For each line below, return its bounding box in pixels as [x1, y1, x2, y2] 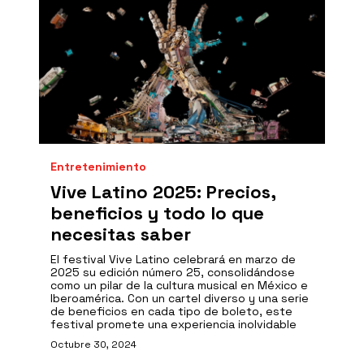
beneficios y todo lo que [50, 201, 264, 224]
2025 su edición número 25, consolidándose [50, 265, 295, 279]
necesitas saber [50, 223, 191, 245]
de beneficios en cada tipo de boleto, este [50, 304, 292, 318]
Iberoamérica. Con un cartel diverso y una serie [50, 291, 309, 305]
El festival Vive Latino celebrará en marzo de [50, 252, 296, 266]
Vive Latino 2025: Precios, [50, 180, 275, 203]
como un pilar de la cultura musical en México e [50, 278, 308, 292]
